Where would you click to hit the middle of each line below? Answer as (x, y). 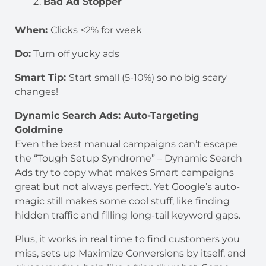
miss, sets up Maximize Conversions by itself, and (130, 253)
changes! (38, 91)
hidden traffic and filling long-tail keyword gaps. (128, 215)
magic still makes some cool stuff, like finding (122, 201)
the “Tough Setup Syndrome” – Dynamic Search (129, 158)
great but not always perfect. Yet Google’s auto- (127, 186)
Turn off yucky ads (75, 53)
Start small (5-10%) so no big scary (148, 77)
